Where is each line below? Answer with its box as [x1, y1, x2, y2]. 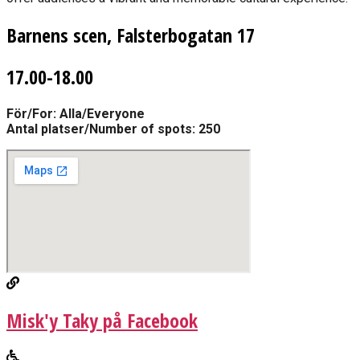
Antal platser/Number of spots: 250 [6, 121, 220, 137]
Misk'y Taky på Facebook [6, 307, 198, 334]
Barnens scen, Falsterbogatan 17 [6, 21, 255, 48]
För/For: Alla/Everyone [6, 106, 145, 122]
